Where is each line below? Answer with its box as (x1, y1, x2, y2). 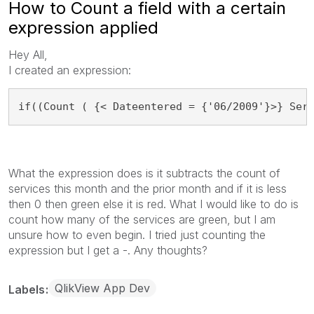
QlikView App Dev (55, 281, 150, 295)
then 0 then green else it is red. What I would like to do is (8, 197, 299, 211)
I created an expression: (8, 62, 131, 77)
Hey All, (8, 47, 48, 62)
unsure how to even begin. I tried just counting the (8, 228, 266, 242)
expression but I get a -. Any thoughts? (8, 243, 207, 257)
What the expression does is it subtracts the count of (8, 166, 280, 180)
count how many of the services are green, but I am (8, 212, 275, 226)
